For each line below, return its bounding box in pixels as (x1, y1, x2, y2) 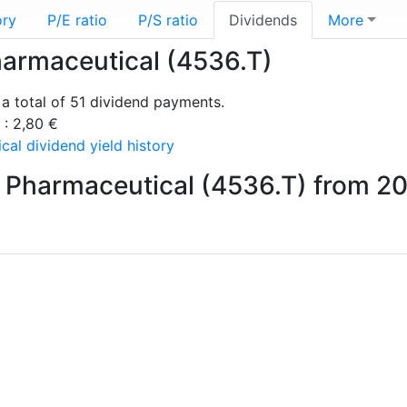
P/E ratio (47, 11, 107, 29)
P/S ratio (138, 11, 198, 29)
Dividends (229, 11, 297, 29)
